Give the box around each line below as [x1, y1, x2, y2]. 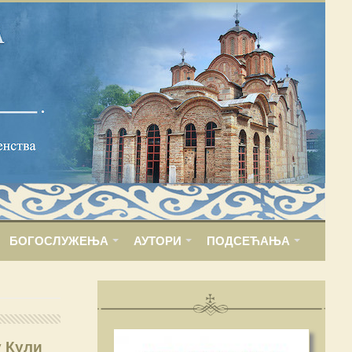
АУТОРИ [133, 234, 181, 247]
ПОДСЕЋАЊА [206, 234, 290, 247]
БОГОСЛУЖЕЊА [9, 234, 108, 247]
